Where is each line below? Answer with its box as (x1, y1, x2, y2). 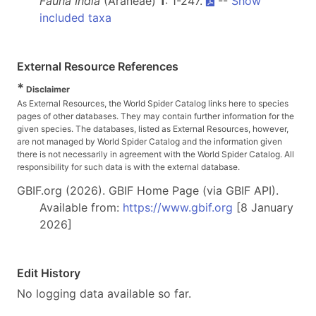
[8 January (233, 200, 293, 214)
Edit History (17, 266, 80, 280)
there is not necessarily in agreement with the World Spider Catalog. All (17, 149, 294, 159)
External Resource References (17, 59, 178, 73)
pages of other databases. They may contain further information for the (17, 111, 294, 121)
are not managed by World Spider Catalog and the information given (17, 136, 282, 147)
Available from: (39, 200, 123, 214)
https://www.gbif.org (123, 200, 233, 214)
